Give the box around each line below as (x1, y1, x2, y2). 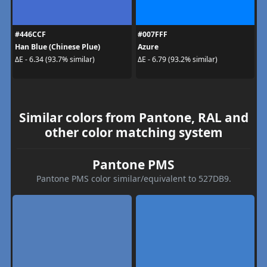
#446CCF (14, 29, 46, 39)
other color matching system (44, 123, 223, 141)
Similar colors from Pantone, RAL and (18, 108, 249, 126)
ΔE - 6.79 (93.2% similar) (138, 54, 218, 64)
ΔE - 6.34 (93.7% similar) (14, 54, 95, 64)
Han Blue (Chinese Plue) (14, 41, 100, 52)
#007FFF (138, 29, 167, 39)
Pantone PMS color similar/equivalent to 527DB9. (36, 172, 231, 184)
